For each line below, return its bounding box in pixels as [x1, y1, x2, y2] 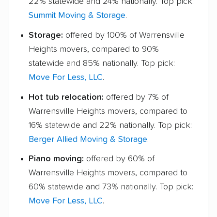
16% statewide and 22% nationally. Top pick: [29, 121, 192, 130]
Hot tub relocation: [29, 93, 104, 102]
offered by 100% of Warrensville [63, 31, 185, 40]
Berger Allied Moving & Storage [29, 135, 147, 144]
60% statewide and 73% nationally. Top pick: [29, 183, 193, 192]
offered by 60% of [84, 155, 155, 164]
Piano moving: [29, 155, 84, 164]
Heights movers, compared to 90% [29, 45, 159, 54]
